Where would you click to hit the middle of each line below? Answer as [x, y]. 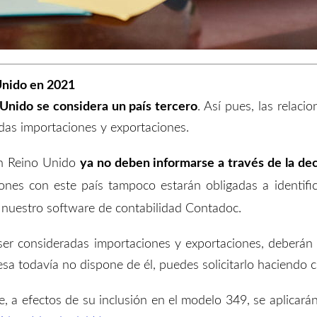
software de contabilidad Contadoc [143, 209]
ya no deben [116, 163]
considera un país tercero [125, 107]
